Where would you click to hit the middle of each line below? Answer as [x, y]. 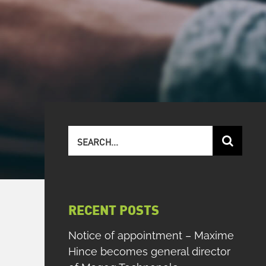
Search [87, 134]
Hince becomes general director [149, 251]
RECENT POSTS [113, 211]
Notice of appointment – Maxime [151, 235]
